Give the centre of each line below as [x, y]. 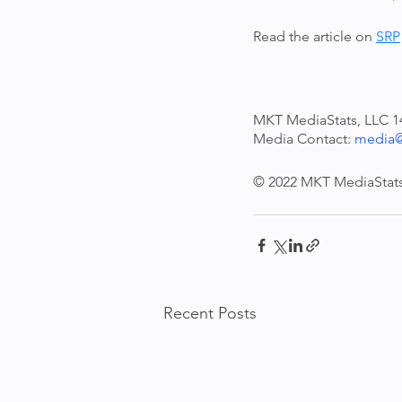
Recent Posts [210, 314]
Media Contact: [304, 139]
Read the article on [315, 37]
